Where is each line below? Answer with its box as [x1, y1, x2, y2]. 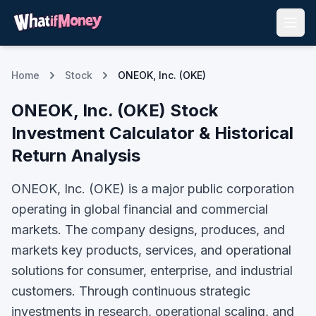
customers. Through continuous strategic [11, 284, 250, 298]
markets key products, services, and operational [11, 243, 291, 257]
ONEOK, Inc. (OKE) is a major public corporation [11, 181, 294, 196]
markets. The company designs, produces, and [11, 222, 285, 237]
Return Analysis [11, 145, 140, 166]
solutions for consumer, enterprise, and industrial [11, 263, 293, 278]
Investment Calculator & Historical [11, 123, 293, 143]
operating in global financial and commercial [11, 202, 268, 217]
